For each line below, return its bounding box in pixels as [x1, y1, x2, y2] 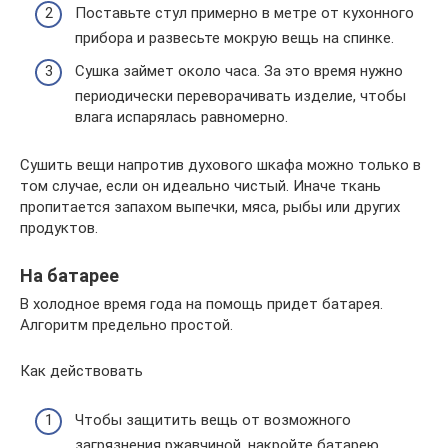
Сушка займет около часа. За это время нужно [75, 62, 403, 80]
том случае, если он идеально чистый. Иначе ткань [20, 177, 381, 195]
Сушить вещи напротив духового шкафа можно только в [20, 156, 421, 174]
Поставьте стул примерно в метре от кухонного [75, 3, 414, 22]
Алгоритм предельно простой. [20, 316, 233, 334]
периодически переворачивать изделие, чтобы [75, 87, 406, 105]
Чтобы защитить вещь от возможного [75, 410, 351, 429]
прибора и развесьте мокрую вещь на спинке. [75, 28, 394, 47]
